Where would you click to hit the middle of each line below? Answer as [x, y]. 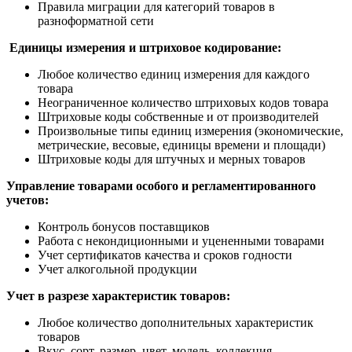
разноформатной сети [96, 21]
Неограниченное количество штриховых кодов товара [183, 103]
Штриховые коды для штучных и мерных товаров [172, 159]
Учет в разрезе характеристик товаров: [118, 296]
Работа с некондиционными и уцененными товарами [181, 241]
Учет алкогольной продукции [117, 269]
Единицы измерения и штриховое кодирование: [145, 48]
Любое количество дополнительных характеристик [176, 323]
